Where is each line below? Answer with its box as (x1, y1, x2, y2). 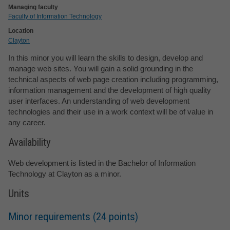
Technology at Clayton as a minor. (8, 169, 121, 178)
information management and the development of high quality (8, 85, 211, 94)
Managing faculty (8, 3, 58, 11)
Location (8, 27, 33, 35)
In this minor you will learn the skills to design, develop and (8, 53, 203, 62)
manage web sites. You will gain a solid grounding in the (8, 64, 193, 73)
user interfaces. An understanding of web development (8, 96, 189, 105)
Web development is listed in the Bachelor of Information (8, 158, 196, 167)
